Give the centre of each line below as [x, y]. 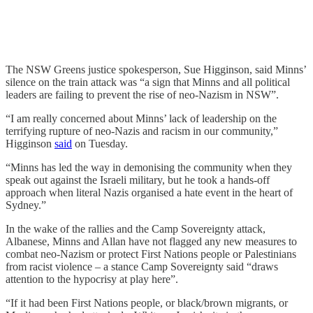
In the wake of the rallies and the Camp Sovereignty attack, [136, 229]
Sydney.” [26, 205]
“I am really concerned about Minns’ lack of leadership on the [141, 119]
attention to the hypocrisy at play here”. [92, 279]
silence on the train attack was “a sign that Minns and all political [148, 82]
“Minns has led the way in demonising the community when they [149, 168]
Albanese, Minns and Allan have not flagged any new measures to [151, 242]
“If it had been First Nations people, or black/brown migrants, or [147, 303]
